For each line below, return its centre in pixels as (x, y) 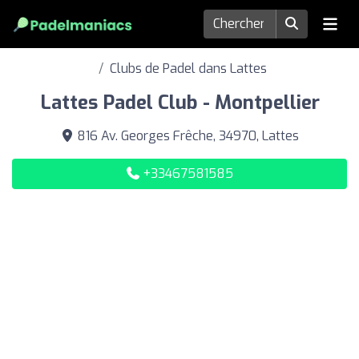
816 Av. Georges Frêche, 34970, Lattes (186, 136)
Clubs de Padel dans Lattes (188, 69)
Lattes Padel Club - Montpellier (179, 103)
